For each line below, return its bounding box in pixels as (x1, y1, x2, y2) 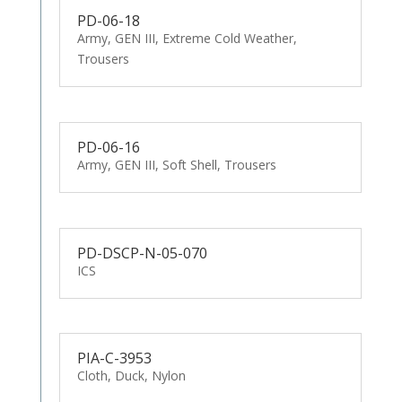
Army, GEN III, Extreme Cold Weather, (76, 29, 297, 47)
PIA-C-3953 (76, 348, 152, 369)
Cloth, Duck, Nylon (76, 367, 186, 385)
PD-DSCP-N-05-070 (76, 242, 207, 263)
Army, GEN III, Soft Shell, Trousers (76, 155, 276, 173)
